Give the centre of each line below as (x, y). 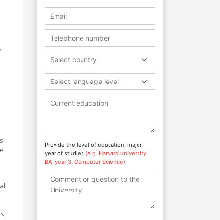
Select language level (84, 81)
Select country (73, 59)
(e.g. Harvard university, (117, 153)
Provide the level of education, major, (94, 145)
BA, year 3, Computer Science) (85, 161)
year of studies (65, 153)
